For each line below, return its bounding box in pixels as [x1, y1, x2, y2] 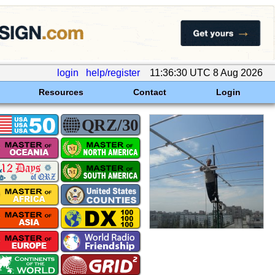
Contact [133, 87, 166, 97]
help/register [86, 68, 140, 78]
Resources [38, 87, 83, 97]
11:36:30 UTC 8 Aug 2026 [147, 68, 265, 78]
